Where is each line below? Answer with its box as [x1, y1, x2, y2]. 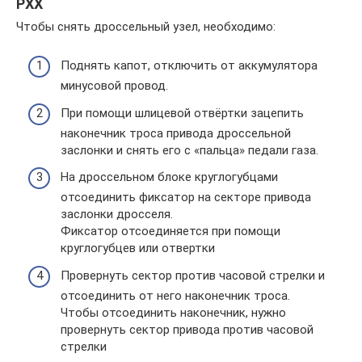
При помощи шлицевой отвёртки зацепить [61, 105, 304, 120]
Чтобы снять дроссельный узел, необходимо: [16, 19, 276, 34]
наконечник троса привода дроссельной [61, 125, 291, 141]
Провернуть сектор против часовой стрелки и [61, 267, 325, 283]
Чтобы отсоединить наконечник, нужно [61, 305, 286, 320]
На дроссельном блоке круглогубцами [61, 170, 278, 184]
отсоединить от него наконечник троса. [61, 288, 290, 303]
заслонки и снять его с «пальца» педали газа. [61, 142, 318, 158]
